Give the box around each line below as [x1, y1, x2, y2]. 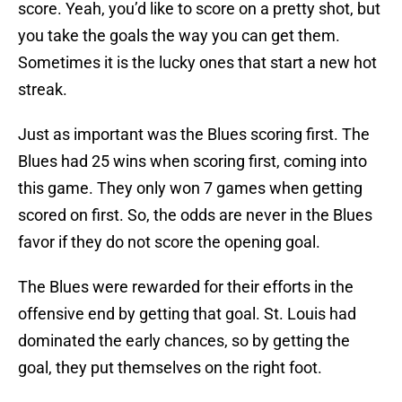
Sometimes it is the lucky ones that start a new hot [18, 53, 377, 73]
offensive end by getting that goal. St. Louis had [18, 304, 356, 324]
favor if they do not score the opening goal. [18, 232, 320, 252]
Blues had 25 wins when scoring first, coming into [18, 152, 367, 171]
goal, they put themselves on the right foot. [18, 358, 322, 378]
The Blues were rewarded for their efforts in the [18, 277, 354, 297]
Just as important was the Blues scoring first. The [18, 125, 370, 144]
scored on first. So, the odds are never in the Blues [18, 205, 372, 225]
